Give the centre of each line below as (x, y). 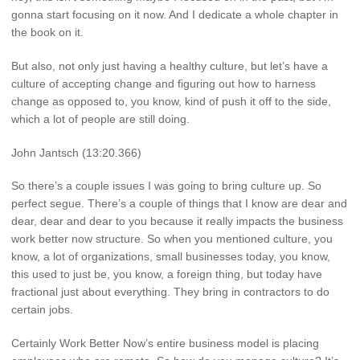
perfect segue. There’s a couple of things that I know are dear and (179, 204)
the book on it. (47, 32)
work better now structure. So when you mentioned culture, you (172, 239)
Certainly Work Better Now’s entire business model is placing (165, 344)
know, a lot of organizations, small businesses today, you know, (171, 257)
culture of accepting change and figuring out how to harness (164, 83)
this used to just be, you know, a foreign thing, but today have (167, 274)
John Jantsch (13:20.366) (76, 152)
